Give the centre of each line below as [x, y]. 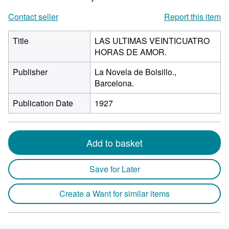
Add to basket [114, 143]
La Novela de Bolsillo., [135, 72]
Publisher [30, 72]
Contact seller [33, 17]
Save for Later [114, 169]
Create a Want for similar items [114, 193]
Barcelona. [114, 83]
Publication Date [43, 103]
